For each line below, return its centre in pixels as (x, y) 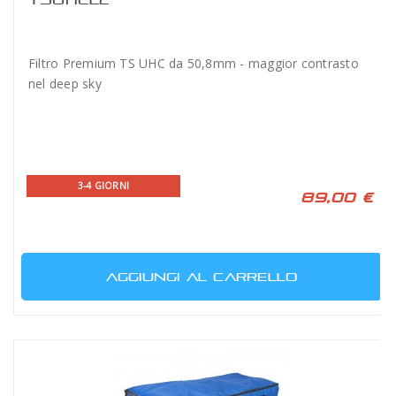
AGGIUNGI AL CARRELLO (202, 276)
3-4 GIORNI (103, 185)
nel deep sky (65, 83)
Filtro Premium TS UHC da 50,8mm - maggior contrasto (194, 63)
